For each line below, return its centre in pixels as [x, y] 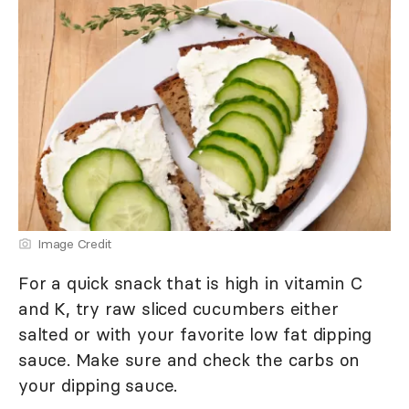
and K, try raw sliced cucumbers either [178, 308]
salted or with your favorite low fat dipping [195, 334]
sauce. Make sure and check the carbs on [189, 359]
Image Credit [74, 243]
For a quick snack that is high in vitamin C [190, 283]
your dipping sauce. [98, 385]
